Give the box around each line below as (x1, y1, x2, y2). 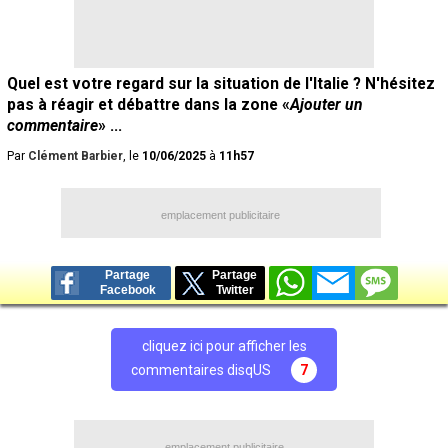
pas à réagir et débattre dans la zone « (7, 95, 290, 115)
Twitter (215, 283, 254, 298)
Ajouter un (290, 95, 363, 115)
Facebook (99, 283, 156, 298)
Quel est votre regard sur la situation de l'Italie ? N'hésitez (7, 74, 435, 94)
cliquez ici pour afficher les (141, 338, 307, 355)
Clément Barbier (28, 149, 123, 164)
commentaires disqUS (131, 362, 271, 379)
